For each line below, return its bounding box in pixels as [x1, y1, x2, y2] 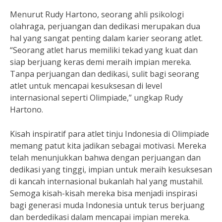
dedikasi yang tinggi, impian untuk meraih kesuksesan [10, 164, 212, 175]
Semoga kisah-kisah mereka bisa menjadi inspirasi [10, 188, 197, 199]
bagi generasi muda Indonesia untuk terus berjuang [10, 200, 205, 211]
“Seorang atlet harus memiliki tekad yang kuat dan [10, 45, 198, 55]
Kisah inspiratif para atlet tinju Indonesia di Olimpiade [10, 128, 209, 139]
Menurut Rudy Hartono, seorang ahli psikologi [10, 9, 184, 20]
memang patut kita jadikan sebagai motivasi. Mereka [10, 140, 206, 151]
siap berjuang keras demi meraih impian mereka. [10, 56, 191, 67]
